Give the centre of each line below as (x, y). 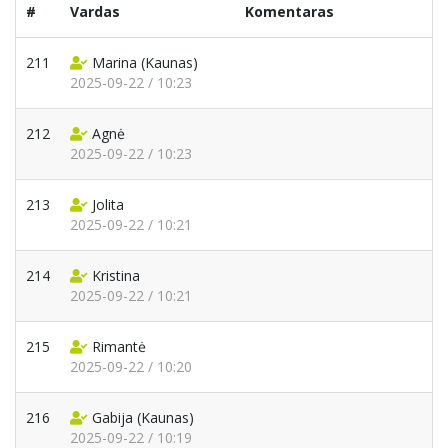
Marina (114, 63)
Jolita (108, 205)
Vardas (95, 12)
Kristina (116, 276)
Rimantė (119, 347)
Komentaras (289, 12)
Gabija (112, 418)
